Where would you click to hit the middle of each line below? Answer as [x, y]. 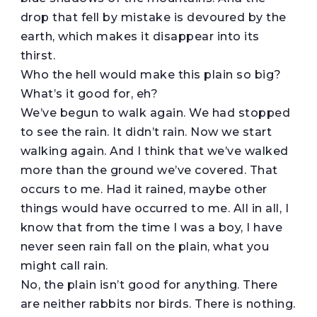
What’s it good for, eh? [89, 93]
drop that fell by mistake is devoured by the [153, 17]
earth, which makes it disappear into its [140, 36]
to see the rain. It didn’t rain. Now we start [146, 132]
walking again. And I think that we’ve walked [154, 151]
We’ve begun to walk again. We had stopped [155, 113]
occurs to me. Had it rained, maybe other [144, 189]
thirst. [38, 55]
